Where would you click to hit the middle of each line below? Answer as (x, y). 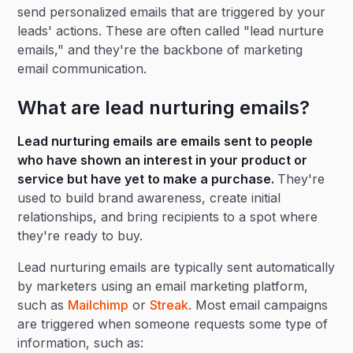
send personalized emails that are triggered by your (172, 12)
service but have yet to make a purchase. (148, 179)
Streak (169, 305)
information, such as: (81, 343)
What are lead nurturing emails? (164, 108)
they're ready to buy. (80, 236)
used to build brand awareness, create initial (149, 198)
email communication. (82, 69)
